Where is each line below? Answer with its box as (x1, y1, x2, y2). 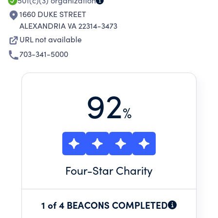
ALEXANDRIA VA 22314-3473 (19, 20, 117, 31)
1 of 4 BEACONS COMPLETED (41, 198, 168, 211)
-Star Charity (87, 163, 153, 178)
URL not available (19, 34, 82, 44)
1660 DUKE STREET (19, 9, 86, 19)
